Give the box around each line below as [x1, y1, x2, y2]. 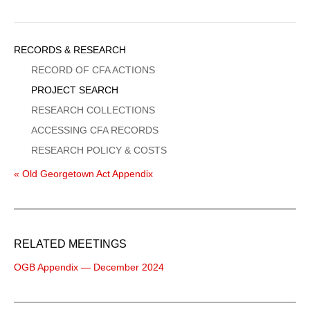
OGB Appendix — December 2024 [14, 261, 164, 273]
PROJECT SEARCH [31, 84, 118, 95]
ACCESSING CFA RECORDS [31, 124, 158, 136]
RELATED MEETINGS [14, 237, 127, 250]
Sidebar [14, 39, 70, 59]
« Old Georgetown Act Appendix [14, 167, 153, 179]
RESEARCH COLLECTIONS [31, 104, 155, 116]
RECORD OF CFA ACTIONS [31, 64, 155, 75]
